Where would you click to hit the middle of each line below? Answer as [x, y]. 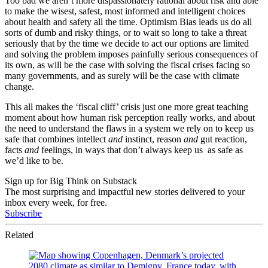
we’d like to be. [34, 160]
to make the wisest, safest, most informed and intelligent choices [125, 11]
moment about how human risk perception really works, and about [130, 117]
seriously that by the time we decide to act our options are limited [127, 43]
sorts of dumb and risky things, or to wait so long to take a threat [126, 32]
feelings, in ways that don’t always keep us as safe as [141, 150]
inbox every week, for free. [56, 202]
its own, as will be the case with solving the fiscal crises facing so [127, 65]
